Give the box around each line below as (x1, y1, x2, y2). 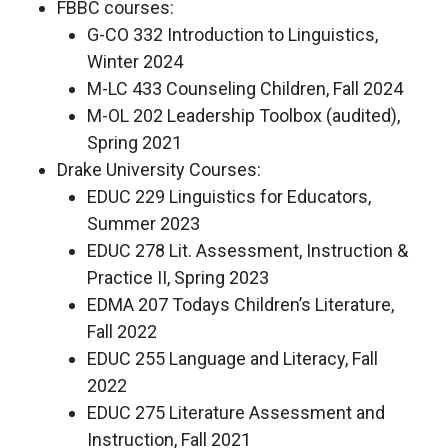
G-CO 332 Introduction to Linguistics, (86, 24, 378, 46)
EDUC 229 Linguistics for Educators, (86, 186, 371, 208)
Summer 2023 (86, 213, 200, 235)
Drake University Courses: (56, 159, 261, 181)
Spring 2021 (86, 132, 182, 154)
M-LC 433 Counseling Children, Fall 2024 (86, 78, 403, 100)
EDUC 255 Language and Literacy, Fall (86, 348, 378, 370)
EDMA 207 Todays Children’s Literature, (86, 294, 394, 316)
